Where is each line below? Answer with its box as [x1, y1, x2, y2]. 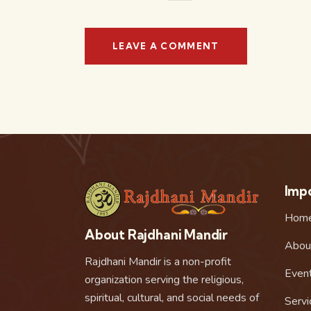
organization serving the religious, [85, 272, 244, 288]
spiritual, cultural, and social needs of [85, 290, 259, 306]
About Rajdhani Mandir [85, 226, 228, 244]
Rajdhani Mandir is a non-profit [85, 254, 231, 270]
